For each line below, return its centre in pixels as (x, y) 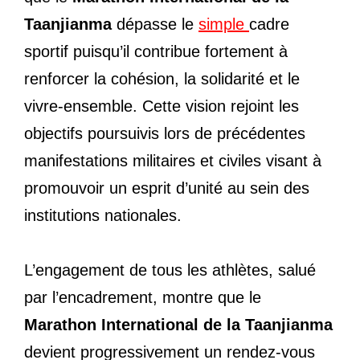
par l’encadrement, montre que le (143, 297)
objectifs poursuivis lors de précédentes (165, 133)
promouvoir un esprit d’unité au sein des (167, 188)
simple (224, 24)
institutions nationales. (103, 215)
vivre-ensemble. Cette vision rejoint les (162, 106)
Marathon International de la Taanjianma (178, 324)
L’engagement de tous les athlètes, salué (170, 270)
